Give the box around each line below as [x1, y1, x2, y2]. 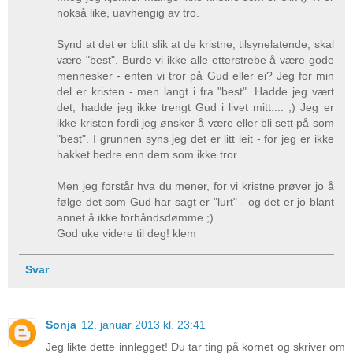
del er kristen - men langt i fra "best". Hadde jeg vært [57, 85, 334, 98]
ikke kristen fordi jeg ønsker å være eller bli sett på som [57, 117, 334, 130]
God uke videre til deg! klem [57, 227, 197, 240]
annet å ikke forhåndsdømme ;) [57, 211, 214, 225]
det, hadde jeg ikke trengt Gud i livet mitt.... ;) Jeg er [57, 101, 334, 114]
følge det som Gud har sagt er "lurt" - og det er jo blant [57, 195, 334, 209]
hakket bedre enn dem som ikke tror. [57, 148, 240, 162]
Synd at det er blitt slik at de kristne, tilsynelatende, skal [57, 38, 334, 51]
